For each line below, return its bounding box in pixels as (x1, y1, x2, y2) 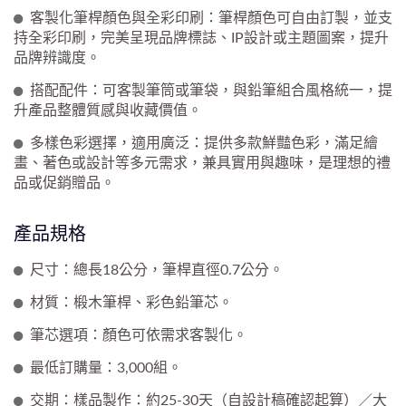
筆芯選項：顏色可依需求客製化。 (30, 327, 247, 343)
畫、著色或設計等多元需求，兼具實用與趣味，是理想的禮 (14, 155, 391, 170)
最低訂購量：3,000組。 (30, 360, 182, 375)
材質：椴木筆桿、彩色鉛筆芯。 (30, 295, 233, 310)
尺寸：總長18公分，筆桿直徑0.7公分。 (30, 262, 284, 277)
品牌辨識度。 (14, 50, 101, 65)
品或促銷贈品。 (14, 175, 115, 190)
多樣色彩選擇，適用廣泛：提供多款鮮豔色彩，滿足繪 (30, 135, 378, 150)
